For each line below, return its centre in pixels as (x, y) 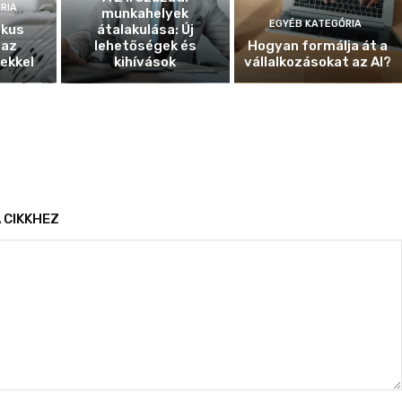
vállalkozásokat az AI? (318, 62)
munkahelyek (145, 14)
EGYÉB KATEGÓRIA (316, 24)
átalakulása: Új (145, 30)
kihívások (145, 62)
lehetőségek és (145, 46)
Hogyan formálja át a (318, 46)
